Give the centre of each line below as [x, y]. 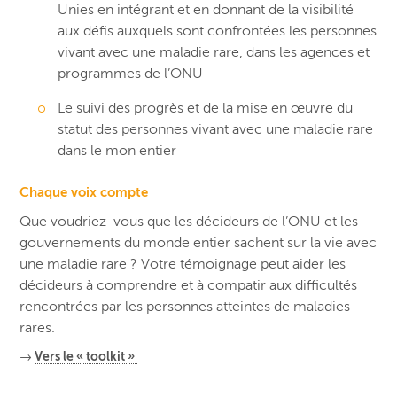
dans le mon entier [117, 151]
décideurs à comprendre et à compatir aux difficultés [189, 286]
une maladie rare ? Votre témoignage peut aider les [183, 265]
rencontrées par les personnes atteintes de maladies [185, 307]
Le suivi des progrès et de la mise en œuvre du [206, 109]
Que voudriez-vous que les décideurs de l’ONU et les [189, 222]
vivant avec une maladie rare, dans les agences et [214, 53]
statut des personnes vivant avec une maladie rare [216, 130]
